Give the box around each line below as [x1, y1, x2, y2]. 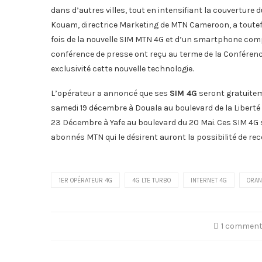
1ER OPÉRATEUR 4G [58, 177, 112, 185]
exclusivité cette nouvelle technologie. [51, 64, 194, 74]
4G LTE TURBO [132, 177, 171, 185]
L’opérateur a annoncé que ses [51, 88, 170, 99]
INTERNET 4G [191, 177, 227, 185]
